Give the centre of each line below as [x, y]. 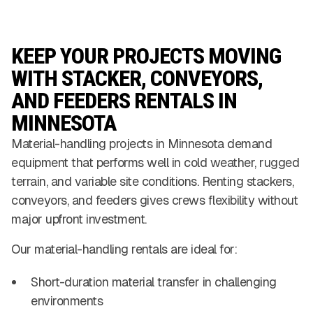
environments [67, 301]
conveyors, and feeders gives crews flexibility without [154, 201]
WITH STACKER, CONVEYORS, [137, 79]
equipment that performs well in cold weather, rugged [155, 163]
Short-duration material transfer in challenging [154, 282]
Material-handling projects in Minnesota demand [141, 144]
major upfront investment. [79, 219]
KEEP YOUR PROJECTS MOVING [146, 56]
